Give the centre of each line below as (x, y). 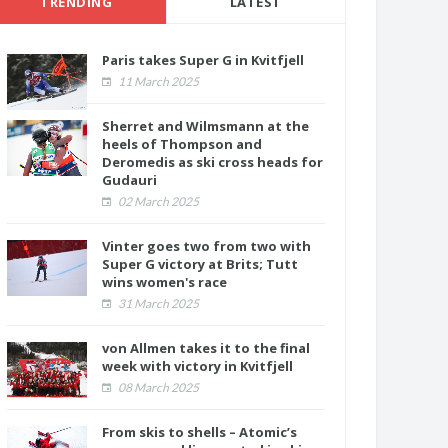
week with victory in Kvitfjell (197, 366)
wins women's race (164, 282)
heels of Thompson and (182, 144)
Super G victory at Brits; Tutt (200, 264)
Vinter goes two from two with (206, 246)
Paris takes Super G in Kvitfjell (203, 60)
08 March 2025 (157, 388)
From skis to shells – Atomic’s (199, 432)
